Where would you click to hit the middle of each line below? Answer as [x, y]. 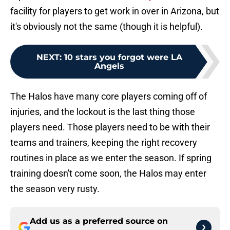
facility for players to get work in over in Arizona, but [115, 11]
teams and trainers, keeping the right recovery [104, 143]
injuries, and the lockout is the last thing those [103, 112]
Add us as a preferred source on [99, 221]
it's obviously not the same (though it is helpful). [107, 27]
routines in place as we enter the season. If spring [111, 158]
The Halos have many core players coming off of [109, 97]
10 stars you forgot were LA [123, 57]
